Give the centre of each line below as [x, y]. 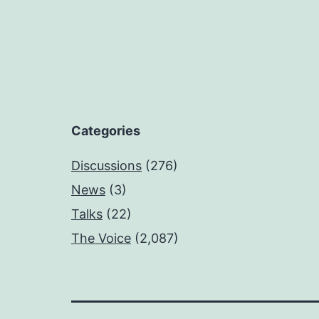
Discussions [106, 166]
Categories [106, 131]
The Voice [101, 238]
